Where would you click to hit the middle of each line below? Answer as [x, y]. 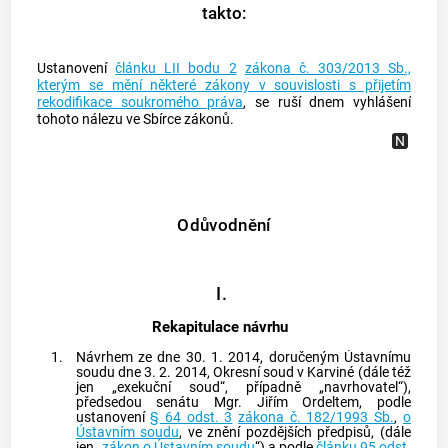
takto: [224, 12]
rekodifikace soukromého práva [140, 103]
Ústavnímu [377, 358]
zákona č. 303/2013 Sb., [327, 69]
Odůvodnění [224, 225]
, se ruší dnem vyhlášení [327, 103]
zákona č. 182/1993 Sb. [316, 418]
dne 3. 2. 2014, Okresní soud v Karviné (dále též [262, 373]
